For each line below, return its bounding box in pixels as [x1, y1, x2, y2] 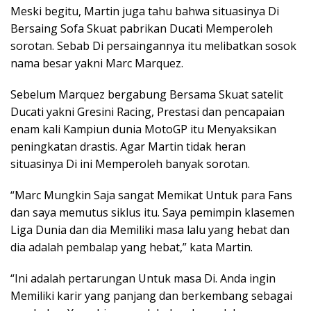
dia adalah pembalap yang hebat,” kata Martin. [10, 239, 253, 255]
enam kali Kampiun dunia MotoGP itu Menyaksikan [10, 121, 276, 137]
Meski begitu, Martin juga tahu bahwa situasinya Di [10, 3, 279, 19]
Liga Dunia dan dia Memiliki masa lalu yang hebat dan [10, 222, 289, 237]
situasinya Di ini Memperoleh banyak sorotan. [10, 156, 250, 171]
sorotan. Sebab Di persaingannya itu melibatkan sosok [10, 38, 296, 53]
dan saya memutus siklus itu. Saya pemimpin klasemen [10, 205, 294, 220]
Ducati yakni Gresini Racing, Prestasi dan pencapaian [10, 104, 285, 119]
